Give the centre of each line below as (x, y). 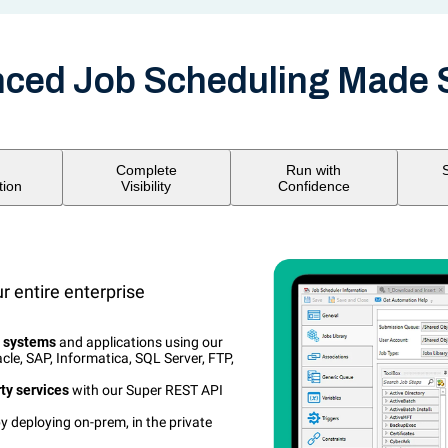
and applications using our (139, 342)
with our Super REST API (146, 390)
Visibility (146, 185)
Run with (314, 169)
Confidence (313, 185)
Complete (146, 169)
